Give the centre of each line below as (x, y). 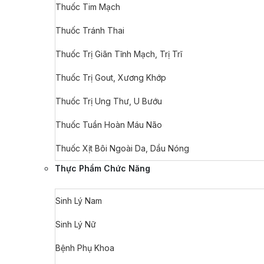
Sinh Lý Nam (79, 201)
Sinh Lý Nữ (76, 224)
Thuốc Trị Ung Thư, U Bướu (109, 101)
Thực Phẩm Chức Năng (103, 168)
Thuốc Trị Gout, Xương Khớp (111, 77)
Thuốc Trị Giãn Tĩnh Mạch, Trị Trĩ (119, 54)
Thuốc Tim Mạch (88, 7)
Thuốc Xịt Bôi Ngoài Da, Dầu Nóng (122, 148)
